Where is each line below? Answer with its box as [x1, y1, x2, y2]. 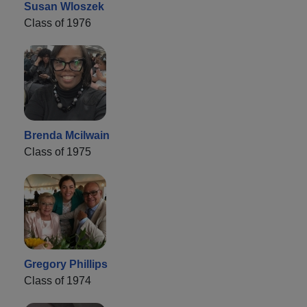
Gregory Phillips [24, 258, 108, 270]
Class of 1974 [24, 274, 91, 286]
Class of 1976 [24, 16, 91, 29]
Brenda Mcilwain [24, 129, 110, 141]
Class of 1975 [24, 145, 91, 158]
